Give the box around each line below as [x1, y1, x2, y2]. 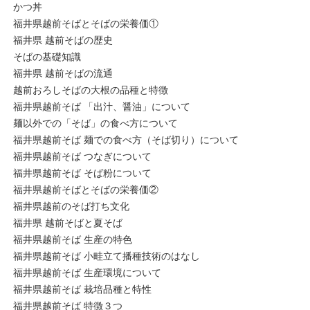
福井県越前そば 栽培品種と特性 [12, 284, 152, 295]
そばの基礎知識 [12, 52, 81, 63]
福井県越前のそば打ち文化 [12, 201, 129, 212]
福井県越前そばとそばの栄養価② [12, 185, 158, 196]
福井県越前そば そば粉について [12, 168, 152, 179]
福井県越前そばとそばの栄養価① [12, 19, 158, 30]
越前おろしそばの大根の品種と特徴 [12, 85, 168, 96]
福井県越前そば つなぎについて [12, 152, 152, 163]
